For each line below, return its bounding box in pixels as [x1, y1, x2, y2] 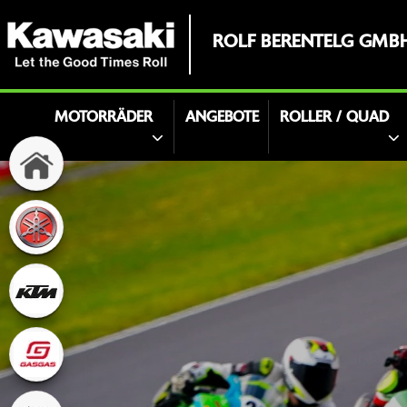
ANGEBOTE [185, 111, 259, 125]
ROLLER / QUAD [280, 111, 389, 125]
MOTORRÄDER [55, 111, 153, 125]
